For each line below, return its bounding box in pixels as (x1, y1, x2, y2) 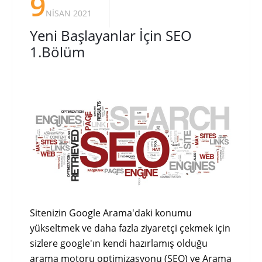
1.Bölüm (30, 42, 85, 61)
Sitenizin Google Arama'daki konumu (30, 206, 192, 219)
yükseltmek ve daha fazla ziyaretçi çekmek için (30, 222, 230, 235)
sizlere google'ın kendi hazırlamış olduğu (30, 237, 208, 250)
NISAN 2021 (46, 8, 92, 19)
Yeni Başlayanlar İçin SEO (30, 26, 192, 45)
